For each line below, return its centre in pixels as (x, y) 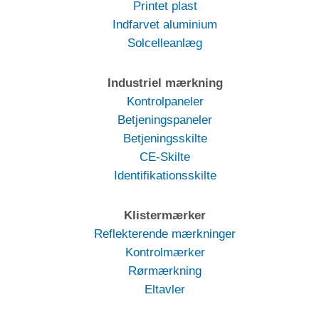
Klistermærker (165, 215)
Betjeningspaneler (165, 120)
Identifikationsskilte (165, 175)
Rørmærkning (165, 271)
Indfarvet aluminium (165, 24)
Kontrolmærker (165, 252)
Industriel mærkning (165, 83)
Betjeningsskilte (165, 138)
